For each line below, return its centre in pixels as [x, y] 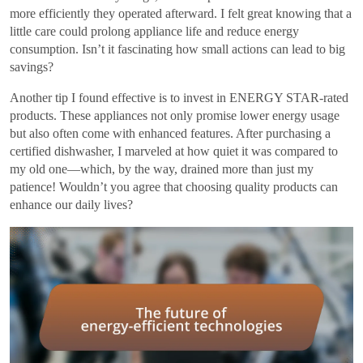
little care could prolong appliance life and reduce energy [154, 32]
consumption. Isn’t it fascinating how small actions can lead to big [177, 49]
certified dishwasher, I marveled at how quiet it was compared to [174, 152]
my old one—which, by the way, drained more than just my [162, 169]
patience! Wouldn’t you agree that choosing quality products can [174, 187]
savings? [32, 67]
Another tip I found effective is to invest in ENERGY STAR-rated [179, 98]
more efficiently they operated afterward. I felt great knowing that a [181, 14]
